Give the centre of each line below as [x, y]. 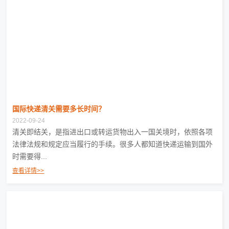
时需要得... [30, 156]
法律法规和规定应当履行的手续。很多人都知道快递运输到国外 [113, 144]
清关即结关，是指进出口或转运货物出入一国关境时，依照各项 [113, 132]
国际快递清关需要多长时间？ [59, 109]
